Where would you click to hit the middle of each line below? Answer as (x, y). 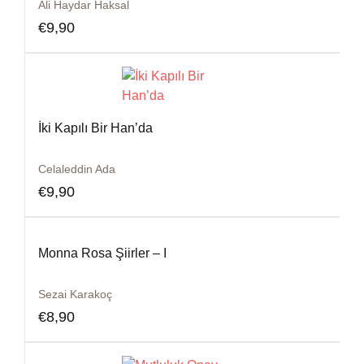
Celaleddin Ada (77, 169)
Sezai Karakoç (75, 294)
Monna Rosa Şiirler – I (102, 253)
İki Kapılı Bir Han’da (95, 128)
